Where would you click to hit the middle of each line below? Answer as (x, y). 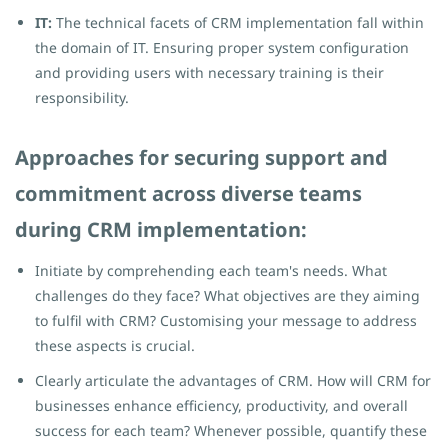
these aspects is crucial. (115, 345)
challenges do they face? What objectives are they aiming (227, 295)
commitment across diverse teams (188, 193)
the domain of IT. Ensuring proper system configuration (222, 47)
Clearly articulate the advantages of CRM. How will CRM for (233, 380)
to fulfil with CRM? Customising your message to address (226, 320)
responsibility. (82, 97)
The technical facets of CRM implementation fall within (240, 22)
